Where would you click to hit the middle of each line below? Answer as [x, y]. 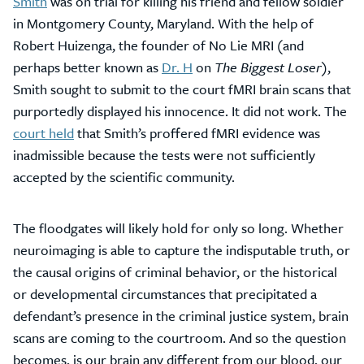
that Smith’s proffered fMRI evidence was [197, 133]
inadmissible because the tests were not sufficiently [164, 155]
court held [43, 133]
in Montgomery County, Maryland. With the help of [163, 23]
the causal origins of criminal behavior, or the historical [175, 272]
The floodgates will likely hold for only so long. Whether [178, 228]
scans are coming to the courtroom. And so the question [180, 338]
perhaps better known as [87, 67]
